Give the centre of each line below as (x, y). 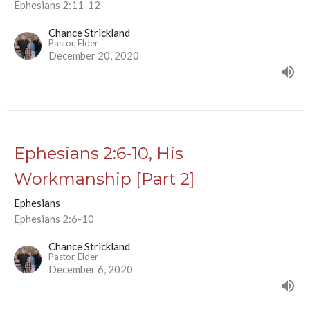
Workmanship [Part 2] (104, 179)
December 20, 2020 (94, 56)
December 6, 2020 (91, 270)
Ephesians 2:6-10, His (99, 154)
